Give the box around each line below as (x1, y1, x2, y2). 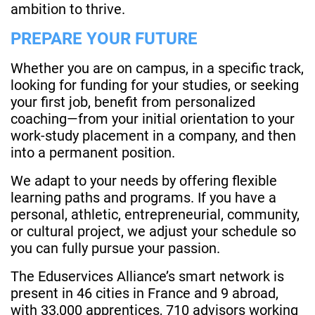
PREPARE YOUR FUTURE (11, 29, 198, 49)
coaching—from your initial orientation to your (11, 110, 295, 128)
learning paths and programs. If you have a (11, 189, 276, 207)
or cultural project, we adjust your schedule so (11, 223, 296, 240)
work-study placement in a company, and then (11, 127, 296, 145)
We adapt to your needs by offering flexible (11, 172, 277, 190)
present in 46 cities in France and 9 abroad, (11, 285, 278, 302)
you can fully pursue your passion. (11, 240, 220, 257)
